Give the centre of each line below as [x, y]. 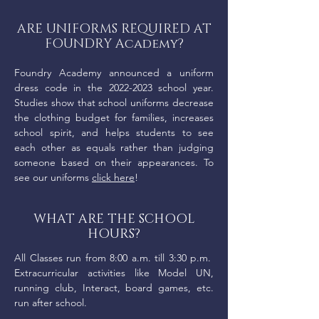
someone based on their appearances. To [114, 162]
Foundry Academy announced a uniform [114, 73]
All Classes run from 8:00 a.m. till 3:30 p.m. [114, 258]
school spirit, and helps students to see [114, 132]
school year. [183, 88]
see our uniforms [53, 177]
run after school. [51, 303]
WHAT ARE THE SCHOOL [114, 219]
